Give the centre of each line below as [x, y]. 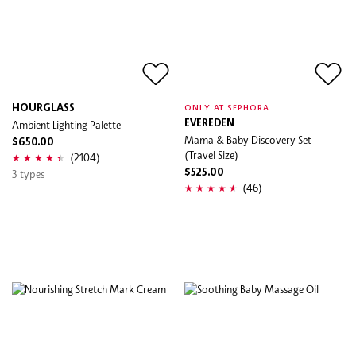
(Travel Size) [211, 155]
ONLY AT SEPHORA [227, 108]
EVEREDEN [209, 123]
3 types [28, 174]
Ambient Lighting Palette [66, 124]
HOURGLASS [43, 108]
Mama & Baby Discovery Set [248, 139]
